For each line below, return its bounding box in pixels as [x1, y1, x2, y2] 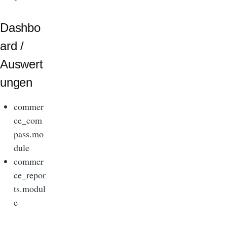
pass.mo [14, 127, 44, 140]
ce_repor [14, 168, 46, 181]
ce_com [14, 113, 42, 126]
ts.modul [14, 182, 46, 195]
